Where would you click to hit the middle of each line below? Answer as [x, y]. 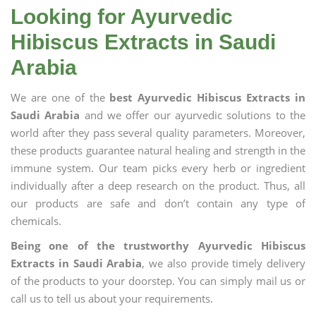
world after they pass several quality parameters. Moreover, [158, 133]
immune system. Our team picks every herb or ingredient [158, 168]
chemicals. [36, 221]
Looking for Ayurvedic [122, 17]
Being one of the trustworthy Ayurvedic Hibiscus [158, 245]
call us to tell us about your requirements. [112, 298]
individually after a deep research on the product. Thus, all [158, 186]
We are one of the [60, 97]
